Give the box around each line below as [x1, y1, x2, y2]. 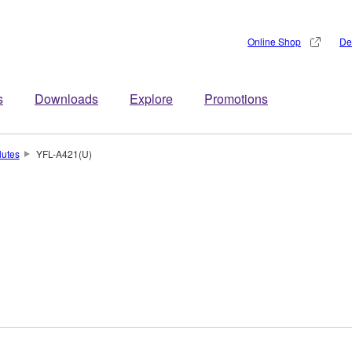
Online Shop [247, 35, 301, 48]
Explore [130, 90, 173, 108]
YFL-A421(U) [35, 147, 92, 160]
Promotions [204, 90, 268, 108]
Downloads [35, 90, 98, 108]
